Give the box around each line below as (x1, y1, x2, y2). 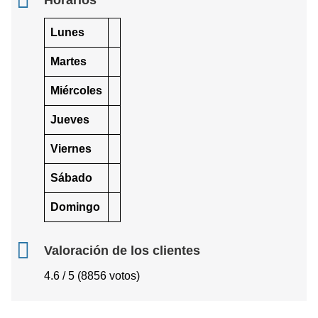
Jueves (50, 113, 89, 126)
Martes (50, 55, 87, 67)
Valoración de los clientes (44, 243, 200, 258)
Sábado (50, 171, 92, 184)
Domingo (50, 200, 100, 213)
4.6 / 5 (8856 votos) (44, 269, 140, 282)
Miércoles (50, 84, 102, 97)
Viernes (50, 142, 92, 155)
